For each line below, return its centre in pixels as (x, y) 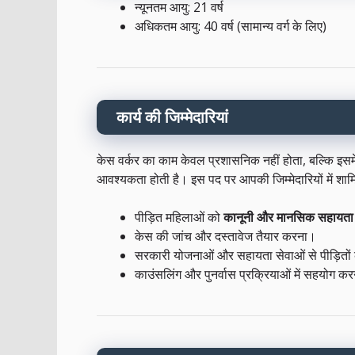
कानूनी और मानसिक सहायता (288, 218)
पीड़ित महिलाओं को (179, 218)
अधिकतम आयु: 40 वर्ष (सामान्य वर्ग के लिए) (231, 27)
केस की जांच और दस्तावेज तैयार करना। (225, 237)
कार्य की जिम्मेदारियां (172, 117)
